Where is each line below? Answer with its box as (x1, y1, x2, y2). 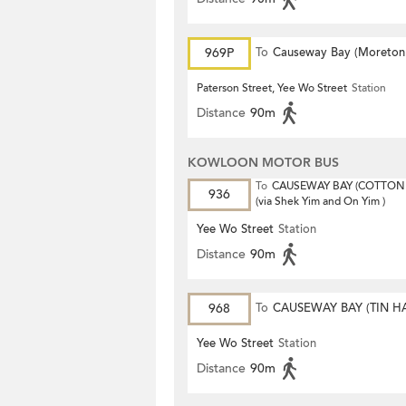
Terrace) (256, 76, 298, 92)
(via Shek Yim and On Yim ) (256, 194, 385, 208)
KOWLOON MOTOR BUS (188, 154, 339, 171)
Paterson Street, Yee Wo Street (197, 81, 347, 95)
